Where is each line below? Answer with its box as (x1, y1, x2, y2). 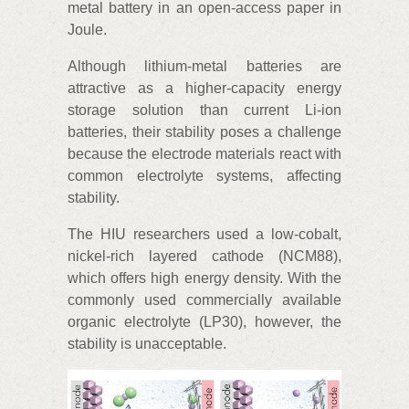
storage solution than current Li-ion (68, 102, 341, 118)
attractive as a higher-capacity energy (68, 80, 341, 96)
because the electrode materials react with (68, 146, 341, 162)
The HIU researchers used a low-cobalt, (68, 226, 341, 242)
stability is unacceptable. (68, 336, 226, 351)
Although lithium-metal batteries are (68, 58, 341, 74)
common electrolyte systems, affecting (68, 168, 341, 184)
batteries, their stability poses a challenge (68, 124, 341, 140)
